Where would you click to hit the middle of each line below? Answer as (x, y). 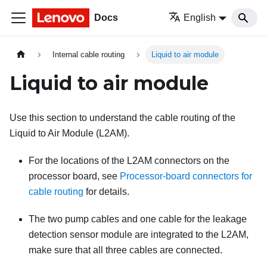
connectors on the (191, 161)
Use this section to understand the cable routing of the (122, 118)
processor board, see (74, 176)
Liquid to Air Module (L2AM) (68, 133)
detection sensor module (80, 235)
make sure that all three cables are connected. (125, 250)
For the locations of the (78, 161)
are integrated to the (177, 235)
